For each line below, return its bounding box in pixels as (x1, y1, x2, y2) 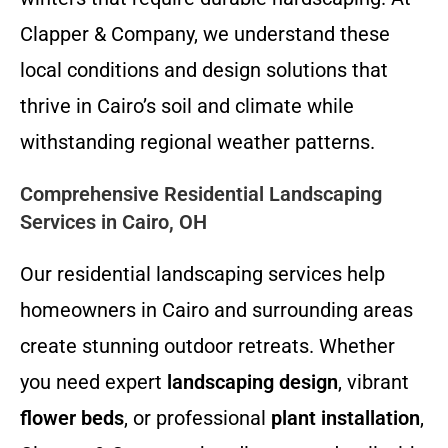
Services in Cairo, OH (20, 209, 207, 234)
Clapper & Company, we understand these (20, 21, 390, 46)
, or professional (124, 405, 271, 430)
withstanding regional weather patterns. (20, 129, 375, 154)
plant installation (271, 405, 420, 430)
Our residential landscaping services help (20, 261, 385, 286)
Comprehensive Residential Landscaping (20, 181, 382, 206)
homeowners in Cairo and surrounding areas (20, 297, 413, 322)
